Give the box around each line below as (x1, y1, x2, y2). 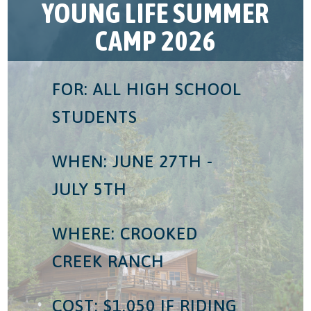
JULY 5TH (52, 179, 128, 199)
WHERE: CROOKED (52, 224, 199, 243)
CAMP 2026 (94, 25, 217, 57)
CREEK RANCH (52, 251, 165, 271)
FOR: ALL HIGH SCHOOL (52, 79, 242, 99)
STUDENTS (52, 107, 138, 126)
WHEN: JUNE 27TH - (52, 151, 214, 171)
